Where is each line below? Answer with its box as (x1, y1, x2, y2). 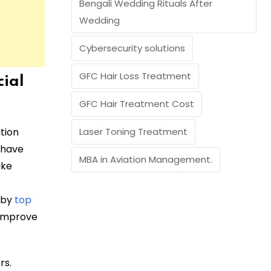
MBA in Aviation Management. (79, 153, 212, 166)
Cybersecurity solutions (79, 42, 185, 55)
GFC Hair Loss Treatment (79, 70, 191, 83)
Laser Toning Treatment (79, 125, 188, 139)
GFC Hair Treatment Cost (79, 97, 194, 111)
